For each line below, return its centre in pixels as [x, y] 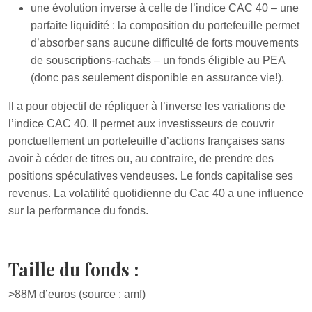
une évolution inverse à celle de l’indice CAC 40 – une [165, 8]
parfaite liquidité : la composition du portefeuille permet [165, 25]
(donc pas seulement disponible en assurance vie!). [157, 78]
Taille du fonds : [73, 269]
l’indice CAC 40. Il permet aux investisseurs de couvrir [141, 124]
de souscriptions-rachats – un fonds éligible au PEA [158, 60]
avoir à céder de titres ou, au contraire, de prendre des [141, 158]
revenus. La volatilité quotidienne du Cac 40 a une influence [156, 193]
